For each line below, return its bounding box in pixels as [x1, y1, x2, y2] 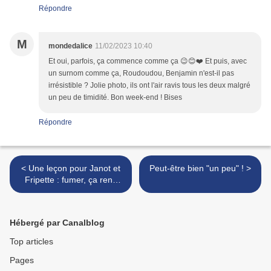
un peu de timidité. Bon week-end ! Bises [48, 93, 182, 102]
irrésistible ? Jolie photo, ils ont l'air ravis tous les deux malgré [48, 81, 250, 90]
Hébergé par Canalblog [10, 218, 105, 228]
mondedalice [48, 42, 93, 51]
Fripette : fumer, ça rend [24, 175, 117, 185]
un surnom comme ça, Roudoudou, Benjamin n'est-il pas [48, 69, 234, 78]
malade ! [54, 186, 88, 197]
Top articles [10, 237, 53, 247]
